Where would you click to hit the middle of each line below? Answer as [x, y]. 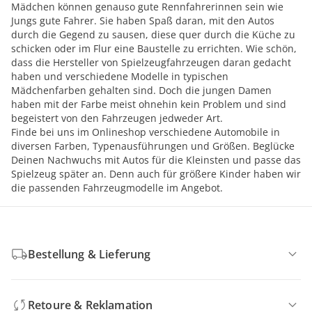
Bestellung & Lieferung [89, 254]
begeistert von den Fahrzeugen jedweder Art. [117, 118]
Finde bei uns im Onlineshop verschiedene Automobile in [146, 132]
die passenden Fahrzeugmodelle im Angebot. [117, 188]
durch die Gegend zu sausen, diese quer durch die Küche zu [153, 34]
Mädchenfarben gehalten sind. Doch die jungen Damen [141, 90]
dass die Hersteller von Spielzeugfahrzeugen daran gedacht [151, 62]
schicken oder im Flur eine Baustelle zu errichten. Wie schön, [154, 48]
